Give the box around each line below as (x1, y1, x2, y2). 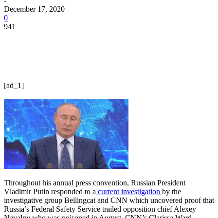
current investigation (96, 187, 162, 196)
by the (162, 187, 181, 196)
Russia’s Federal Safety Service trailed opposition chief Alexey (4, 204, 196, 213)
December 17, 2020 (4, 4, 65, 13)
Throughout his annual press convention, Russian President (4, 178, 185, 187)
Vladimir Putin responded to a (4, 187, 96, 196)
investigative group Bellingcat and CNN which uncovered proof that (4, 196, 214, 204)
